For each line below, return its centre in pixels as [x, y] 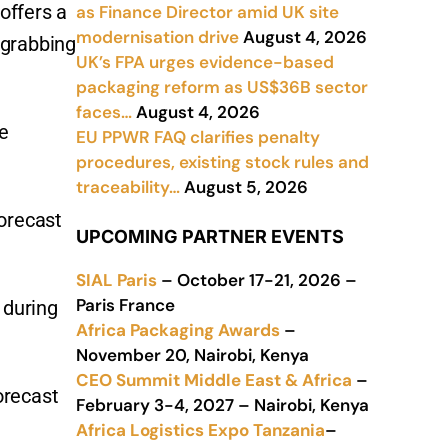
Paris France [125, 305]
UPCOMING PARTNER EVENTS [210, 236]
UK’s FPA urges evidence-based [205, 62]
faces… [104, 112]
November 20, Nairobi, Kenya [192, 355]
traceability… [128, 187]
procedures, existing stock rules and [222, 162]
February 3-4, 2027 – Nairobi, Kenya [222, 405]
